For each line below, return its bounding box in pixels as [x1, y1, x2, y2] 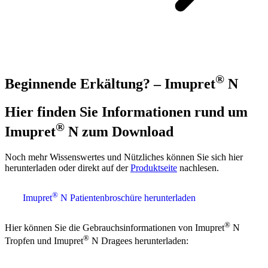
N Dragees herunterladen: [89, 236, 188, 246]
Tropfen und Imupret [5, 236, 83, 246]
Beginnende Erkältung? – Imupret [5, 75, 215, 92]
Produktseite [130, 162, 177, 173]
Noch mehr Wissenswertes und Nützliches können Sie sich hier [5, 151, 243, 162]
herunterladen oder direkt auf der [5, 162, 130, 173]
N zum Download [65, 123, 173, 139]
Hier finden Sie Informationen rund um [5, 103, 248, 120]
